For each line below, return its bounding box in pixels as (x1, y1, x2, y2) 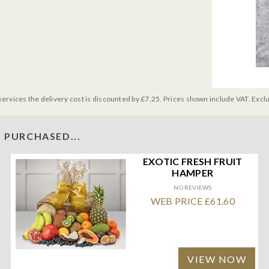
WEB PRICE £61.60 (150, 195, 235, 207)
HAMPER (172, 166, 214, 178)
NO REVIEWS (174, 183, 212, 191)
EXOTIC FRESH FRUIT (142, 155, 243, 167)
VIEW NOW (187, 253, 247, 265)
